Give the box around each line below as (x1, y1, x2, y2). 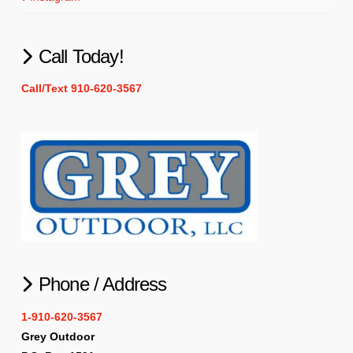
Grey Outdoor (20, 329, 95, 343)
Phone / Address (38, 273, 167, 295)
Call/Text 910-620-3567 (20, 82, 142, 95)
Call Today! (38, 45, 124, 67)
